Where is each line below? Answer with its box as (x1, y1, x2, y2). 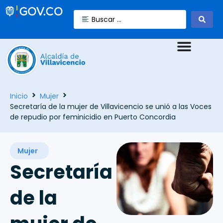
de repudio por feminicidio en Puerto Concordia (10, 112, 176, 122)
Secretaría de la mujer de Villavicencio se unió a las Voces (10, 102, 212, 112)
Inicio (10, 91, 28, 102)
